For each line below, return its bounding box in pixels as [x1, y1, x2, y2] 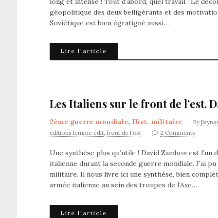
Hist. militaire [132, 117, 182, 126]
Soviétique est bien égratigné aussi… [50, 18, 169, 27]
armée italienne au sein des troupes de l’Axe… [50, 181, 197, 189]
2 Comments [160, 129, 195, 136]
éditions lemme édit [50, 129, 104, 136]
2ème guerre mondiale [50, 117, 128, 126]
